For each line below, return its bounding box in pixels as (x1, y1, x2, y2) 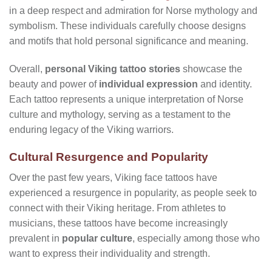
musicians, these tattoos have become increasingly (9, 218, 228, 229)
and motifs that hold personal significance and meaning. (9, 36, 248, 47)
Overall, (9, 63, 45, 74)
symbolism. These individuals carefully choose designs (9, 21, 246, 32)
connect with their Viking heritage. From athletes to (9, 203, 226, 214)
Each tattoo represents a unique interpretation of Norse (9, 93, 243, 104)
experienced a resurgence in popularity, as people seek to (9, 188, 257, 199)
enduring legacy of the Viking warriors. (9, 124, 174, 135)
